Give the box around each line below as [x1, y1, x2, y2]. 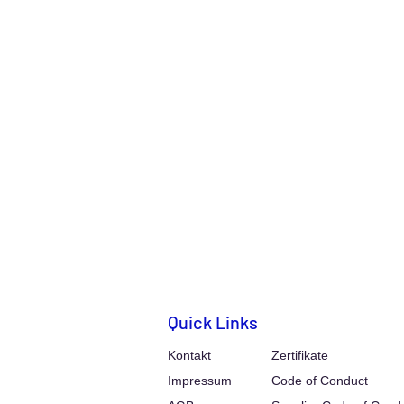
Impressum [168, 373, 232, 388]
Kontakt [168, 348, 211, 363]
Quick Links [168, 311, 258, 333]
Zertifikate [271, 348, 328, 363]
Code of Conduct [271, 373, 368, 388]
